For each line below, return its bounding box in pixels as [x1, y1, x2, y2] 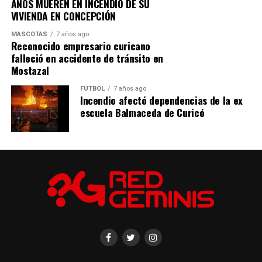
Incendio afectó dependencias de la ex [80, 92, 243, 108]
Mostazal [11, 62, 49, 78]
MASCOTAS [11, 30, 47, 38]
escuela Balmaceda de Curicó [80, 104, 205, 120]
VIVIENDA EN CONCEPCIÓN [11, 8, 116, 23]
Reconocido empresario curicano [11, 37, 151, 53]
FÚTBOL [80, 84, 105, 92]
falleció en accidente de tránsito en [11, 50, 163, 65]
